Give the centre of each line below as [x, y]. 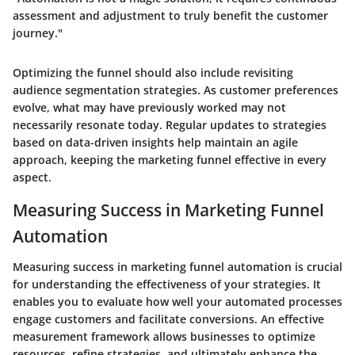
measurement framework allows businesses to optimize [164, 336]
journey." [38, 33]
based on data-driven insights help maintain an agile [155, 142]
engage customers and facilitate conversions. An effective [168, 319]
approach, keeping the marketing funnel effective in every [170, 160]
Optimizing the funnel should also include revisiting [153, 73]
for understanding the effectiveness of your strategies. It [167, 284]
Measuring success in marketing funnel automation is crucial [177, 266]
